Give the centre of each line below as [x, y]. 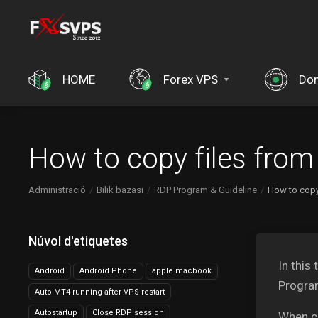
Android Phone [108, 271]
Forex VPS [191, 79]
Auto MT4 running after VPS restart [100, 292]
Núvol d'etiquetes [75, 241]
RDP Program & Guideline [205, 190]
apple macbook [182, 271]
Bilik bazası [120, 190]
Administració [57, 190]
